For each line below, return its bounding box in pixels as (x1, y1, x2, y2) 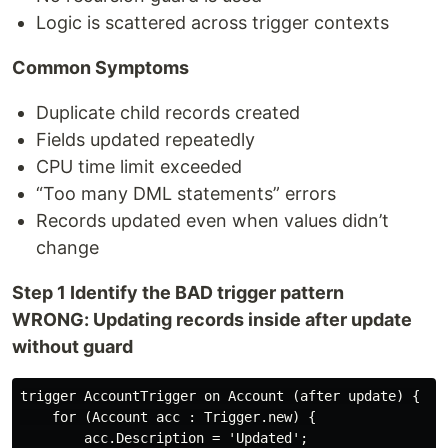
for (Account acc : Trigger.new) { (20, 409, 316, 425)
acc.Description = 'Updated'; (20, 430, 308, 446)
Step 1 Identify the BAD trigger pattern (12, 282, 344, 303)
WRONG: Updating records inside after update (12, 309, 412, 330)
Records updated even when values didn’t (36, 210, 389, 231)
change (36, 237, 99, 258)
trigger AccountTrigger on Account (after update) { (20, 388, 420, 404)
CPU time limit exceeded (36, 156, 242, 177)
